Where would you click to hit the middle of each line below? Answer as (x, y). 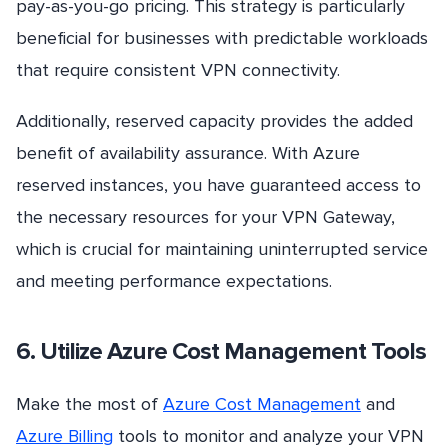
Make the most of (89, 403)
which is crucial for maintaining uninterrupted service (222, 248)
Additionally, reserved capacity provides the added (214, 120)
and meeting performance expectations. (174, 280)
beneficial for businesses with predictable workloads (222, 37)
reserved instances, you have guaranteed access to (218, 184)
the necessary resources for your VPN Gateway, (205, 216)
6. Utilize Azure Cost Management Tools (221, 351)
